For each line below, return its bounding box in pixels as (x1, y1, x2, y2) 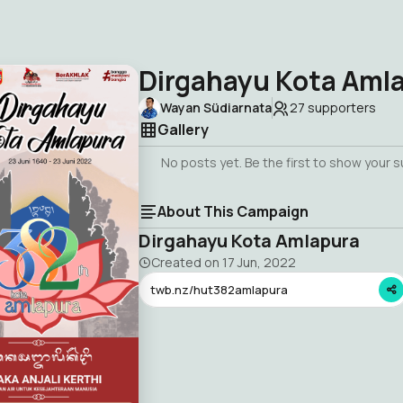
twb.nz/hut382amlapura (150, 281, 288, 298)
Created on (151, 254, 222, 271)
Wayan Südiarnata (160, 99, 272, 116)
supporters (305, 99, 376, 116)
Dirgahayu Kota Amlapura (139, 228, 360, 253)
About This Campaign (157, 201, 309, 221)
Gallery (157, 120, 209, 139)
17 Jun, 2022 (222, 254, 296, 271)
